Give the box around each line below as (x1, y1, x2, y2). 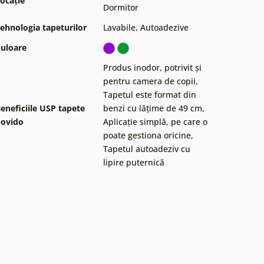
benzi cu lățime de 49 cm (103, 102, 202, 114)
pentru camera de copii (103, 75, 196, 87)
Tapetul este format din (103, 88, 196, 100)
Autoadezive (140, 21, 189, 33)
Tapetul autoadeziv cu (103, 143, 190, 154)
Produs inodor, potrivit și (103, 61, 202, 73)
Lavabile (103, 21, 136, 33)
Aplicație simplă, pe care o (103, 115, 207, 127)
